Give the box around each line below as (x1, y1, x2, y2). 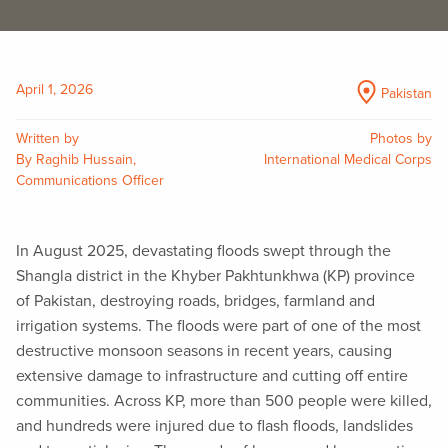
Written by (16, 129, 79, 147)
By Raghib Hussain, (16, 150, 136, 168)
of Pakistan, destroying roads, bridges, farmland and (16, 290, 375, 311)
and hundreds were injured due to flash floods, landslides (16, 415, 413, 436)
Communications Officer (16, 171, 164, 189)
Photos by (370, 129, 432, 147)
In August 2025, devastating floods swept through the (16, 240, 391, 261)
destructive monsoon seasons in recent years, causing (16, 340, 392, 361)
